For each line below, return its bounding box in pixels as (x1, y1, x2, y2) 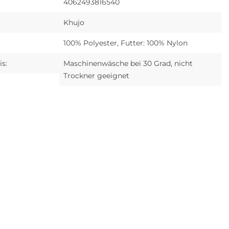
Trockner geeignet (63, 71, 130, 81)
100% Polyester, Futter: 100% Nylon (63, 38, 188, 48)
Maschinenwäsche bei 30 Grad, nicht (63, 59, 193, 68)
